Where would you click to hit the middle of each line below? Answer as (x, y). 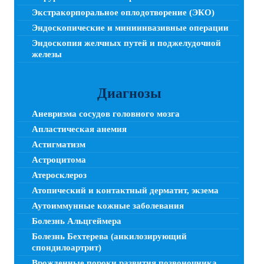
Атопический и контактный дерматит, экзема (125, 191)
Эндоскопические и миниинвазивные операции (130, 28)
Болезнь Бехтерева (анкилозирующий (109, 237)
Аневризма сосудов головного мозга (106, 114)
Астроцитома (59, 160)
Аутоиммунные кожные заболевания (108, 206)
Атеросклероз (59, 175)
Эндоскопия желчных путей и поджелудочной (126, 43)
